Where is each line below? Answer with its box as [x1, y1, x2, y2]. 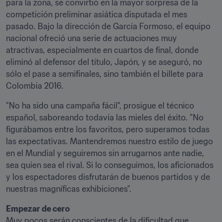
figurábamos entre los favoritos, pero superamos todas [6, 124, 210, 134]
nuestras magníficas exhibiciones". [6, 184, 131, 194]
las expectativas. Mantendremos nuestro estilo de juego [6, 136, 213, 146]
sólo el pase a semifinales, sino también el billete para [6, 69, 203, 79]
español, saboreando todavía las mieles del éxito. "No [6, 112, 204, 122]
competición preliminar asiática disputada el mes [6, 9, 187, 19]
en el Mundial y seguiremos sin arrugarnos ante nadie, [6, 148, 204, 158]
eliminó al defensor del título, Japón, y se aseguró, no [6, 57, 202, 67]
